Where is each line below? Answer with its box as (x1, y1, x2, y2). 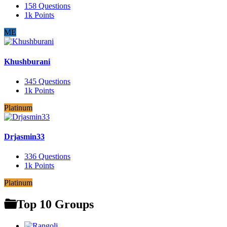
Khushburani (4, 57, 50, 66)
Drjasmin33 (4, 132, 45, 141)
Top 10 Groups (17, 198, 94, 211)
